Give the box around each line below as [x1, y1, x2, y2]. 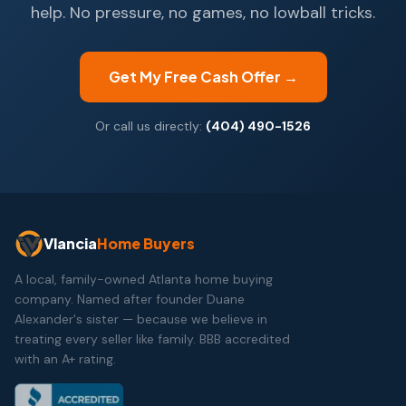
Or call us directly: [95, 117, 202, 134]
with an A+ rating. [14, 350, 116, 367]
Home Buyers [97, 233, 195, 253]
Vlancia [43, 233, 97, 253]
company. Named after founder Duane [14, 290, 245, 307]
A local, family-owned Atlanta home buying [14, 270, 273, 287]
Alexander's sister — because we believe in [14, 310, 267, 327]
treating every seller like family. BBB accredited [14, 330, 290, 347]
